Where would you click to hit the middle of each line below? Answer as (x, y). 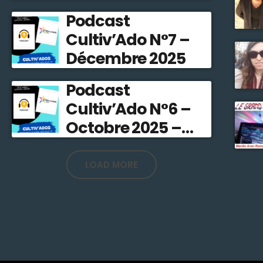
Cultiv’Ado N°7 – (128, 39)
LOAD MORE (111, 164)
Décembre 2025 (126, 58)
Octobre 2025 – (124, 127)
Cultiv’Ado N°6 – (128, 109)
